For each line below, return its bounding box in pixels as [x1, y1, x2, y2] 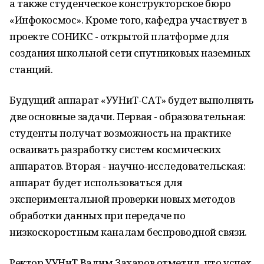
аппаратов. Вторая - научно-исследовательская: [9, 159, 246, 173]
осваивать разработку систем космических [9, 143, 221, 156]
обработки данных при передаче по [9, 209, 186, 222]
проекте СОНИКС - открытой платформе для [9, 29, 229, 43]
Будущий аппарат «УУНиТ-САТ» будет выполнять [9, 93, 253, 107]
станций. [9, 62, 53, 76]
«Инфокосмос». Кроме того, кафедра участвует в [9, 13, 247, 27]
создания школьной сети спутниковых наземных [9, 46, 250, 60]
